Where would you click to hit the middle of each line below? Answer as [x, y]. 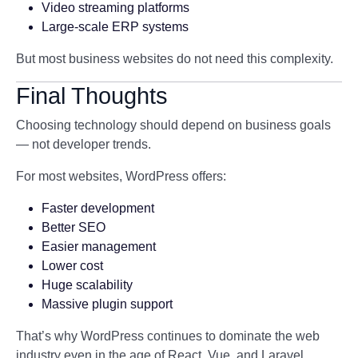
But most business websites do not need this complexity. [175, 59]
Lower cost [72, 266]
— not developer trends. [84, 144]
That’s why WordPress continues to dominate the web [168, 336]
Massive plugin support [107, 304]
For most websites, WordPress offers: [121, 176]
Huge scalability [87, 285]
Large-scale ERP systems [115, 27]
